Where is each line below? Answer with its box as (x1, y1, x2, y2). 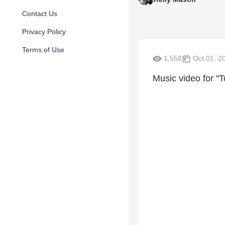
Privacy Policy (22, 28, 66, 36)
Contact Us (22, 10, 57, 18)
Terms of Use (22, 46, 64, 54)
